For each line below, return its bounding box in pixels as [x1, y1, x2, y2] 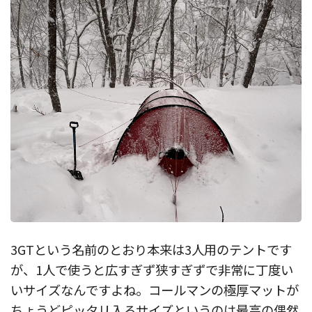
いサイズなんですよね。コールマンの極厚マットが [10, 281, 299, 299]
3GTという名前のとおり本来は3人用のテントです [10, 240, 292, 259]
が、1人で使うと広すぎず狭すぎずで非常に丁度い [10, 260, 293, 279]
